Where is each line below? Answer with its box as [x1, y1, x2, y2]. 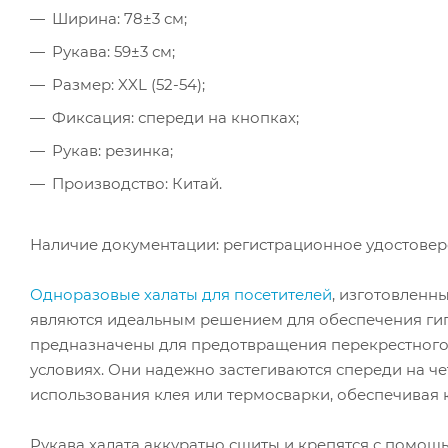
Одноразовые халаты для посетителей [30, 284, 332, 304]
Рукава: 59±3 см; [52, 41, 175, 61]
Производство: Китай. [52, 173, 222, 193]
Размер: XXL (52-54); [52, 74, 205, 94]
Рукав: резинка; [52, 140, 173, 160]
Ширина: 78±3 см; [52, 8, 187, 28]
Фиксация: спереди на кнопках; [52, 107, 299, 127]
